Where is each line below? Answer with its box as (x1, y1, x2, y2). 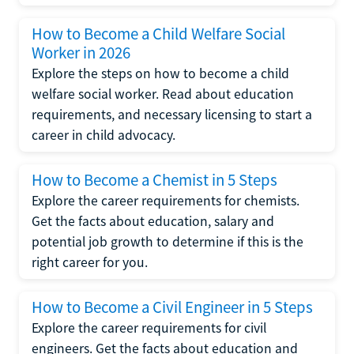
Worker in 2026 (32, 43, 130, 63)
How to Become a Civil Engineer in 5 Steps (32, 297, 313, 318)
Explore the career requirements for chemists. (32, 192, 299, 209)
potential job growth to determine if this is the (32, 233, 303, 250)
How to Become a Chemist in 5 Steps (32, 170, 277, 190)
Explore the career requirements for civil (32, 319, 266, 337)
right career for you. (32, 254, 148, 271)
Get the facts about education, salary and (32, 213, 274, 230)
